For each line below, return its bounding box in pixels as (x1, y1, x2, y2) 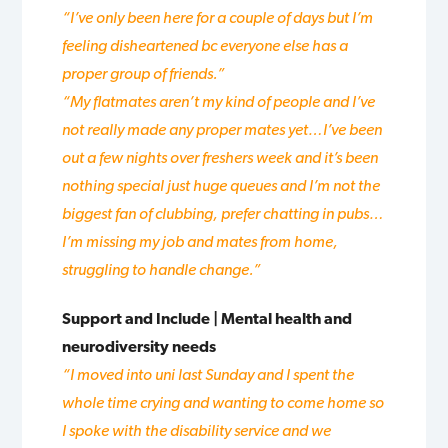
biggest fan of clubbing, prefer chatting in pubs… (62, 203, 385, 223)
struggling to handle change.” (62, 259, 262, 279)
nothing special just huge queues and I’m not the (62, 175, 381, 195)
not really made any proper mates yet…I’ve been (62, 119, 383, 139)
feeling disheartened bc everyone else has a (62, 35, 349, 55)
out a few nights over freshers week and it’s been (62, 147, 379, 167)
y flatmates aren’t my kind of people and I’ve (83, 91, 376, 111)
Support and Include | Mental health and (62, 308, 353, 328)
